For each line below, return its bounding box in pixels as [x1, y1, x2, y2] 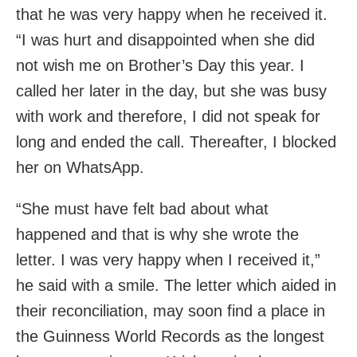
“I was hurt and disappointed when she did [16, 31, 315, 49]
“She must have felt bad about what [16, 200, 269, 218]
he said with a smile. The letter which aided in [16, 277, 336, 295]
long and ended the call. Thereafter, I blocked [16, 133, 336, 151]
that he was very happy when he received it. [16, 6, 328, 24]
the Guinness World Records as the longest [16, 328, 324, 346]
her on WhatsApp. [16, 159, 144, 177]
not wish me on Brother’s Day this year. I [16, 57, 304, 75]
